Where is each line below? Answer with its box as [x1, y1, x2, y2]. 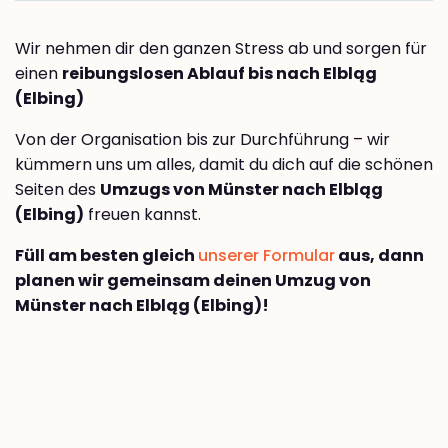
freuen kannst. [84, 203, 201, 227]
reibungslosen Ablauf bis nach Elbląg [62, 62, 377, 86]
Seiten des [15, 178, 100, 202]
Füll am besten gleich [15, 244, 198, 268]
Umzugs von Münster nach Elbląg [100, 178, 383, 202]
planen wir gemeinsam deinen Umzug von [15, 269, 371, 293]
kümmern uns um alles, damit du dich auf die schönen [15, 153, 433, 177]
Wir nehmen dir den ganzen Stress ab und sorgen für [15, 37, 427, 61]
